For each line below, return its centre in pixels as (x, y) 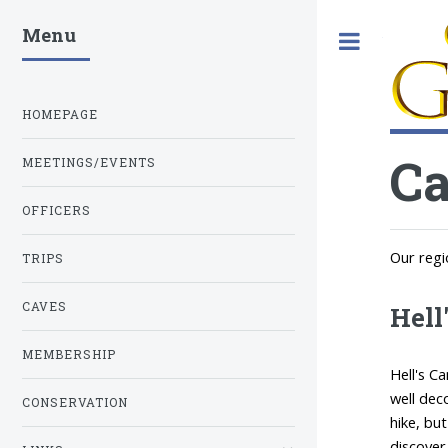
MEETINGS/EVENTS (89, 163)
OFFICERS (56, 211)
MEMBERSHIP (69, 355)
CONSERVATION (75, 403)
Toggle (403, 41)
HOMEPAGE (60, 115)
